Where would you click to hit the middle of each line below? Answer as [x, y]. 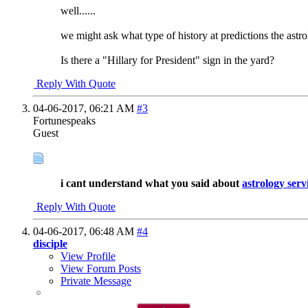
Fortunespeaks [64, 120]
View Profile [88, 256]
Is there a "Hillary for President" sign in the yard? [167, 60]
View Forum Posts [101, 269]
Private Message [96, 281]
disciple [50, 244]
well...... [78, 10]
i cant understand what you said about [151, 184]
